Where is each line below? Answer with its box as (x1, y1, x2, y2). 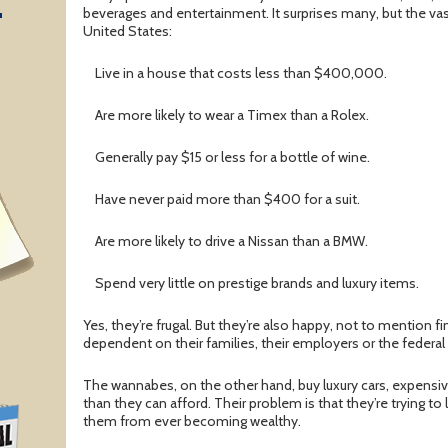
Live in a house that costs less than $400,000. (95, 64, 387, 83)
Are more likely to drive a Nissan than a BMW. (95, 232, 368, 251)
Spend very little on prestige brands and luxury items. (95, 274, 419, 293)
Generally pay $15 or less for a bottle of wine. (95, 148, 370, 167)
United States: (83, 22, 172, 41)
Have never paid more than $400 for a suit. (95, 190, 360, 209)
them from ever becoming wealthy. (83, 412, 301, 431)
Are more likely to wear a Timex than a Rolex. (95, 106, 369, 125)
